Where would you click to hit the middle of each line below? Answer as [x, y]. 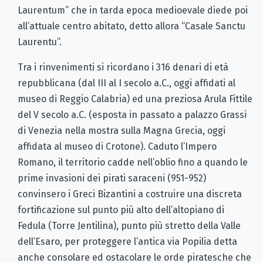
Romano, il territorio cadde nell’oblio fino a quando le [133, 162]
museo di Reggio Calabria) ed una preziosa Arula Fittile [135, 99]
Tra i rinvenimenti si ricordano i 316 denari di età [123, 67]
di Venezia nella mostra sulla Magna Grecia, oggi [122, 130]
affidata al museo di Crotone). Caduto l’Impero [117, 146]
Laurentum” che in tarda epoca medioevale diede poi [133, 10]
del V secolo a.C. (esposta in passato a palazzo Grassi [132, 114]
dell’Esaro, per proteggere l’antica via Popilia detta [127, 241]
